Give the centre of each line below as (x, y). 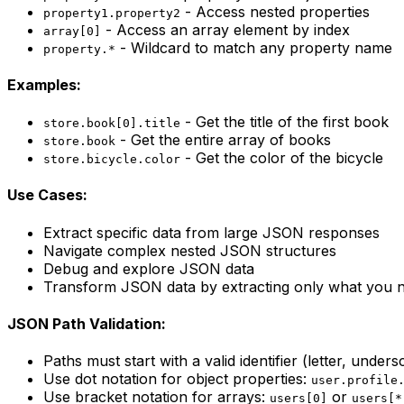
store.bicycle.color (112, 160)
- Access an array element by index (225, 29)
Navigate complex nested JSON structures (190, 250)
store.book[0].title (112, 124)
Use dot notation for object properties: (175, 379)
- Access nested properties (275, 11)
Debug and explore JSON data (149, 268)
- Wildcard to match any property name (254, 47)
